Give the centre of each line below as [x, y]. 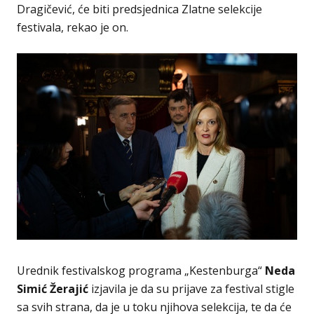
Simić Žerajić [53, 289]
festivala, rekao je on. [73, 27]
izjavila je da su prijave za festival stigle [191, 289]
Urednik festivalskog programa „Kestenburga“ [141, 271]
